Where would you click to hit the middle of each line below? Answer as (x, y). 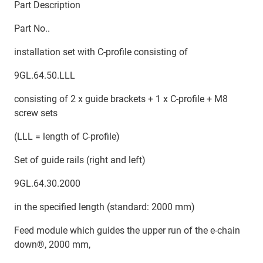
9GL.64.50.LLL (45, 76)
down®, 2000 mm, (52, 245)
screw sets (36, 113)
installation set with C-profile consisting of (101, 52)
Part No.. (32, 29)
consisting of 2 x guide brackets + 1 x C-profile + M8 (121, 99)
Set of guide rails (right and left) (80, 160)
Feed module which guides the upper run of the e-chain (127, 231)
